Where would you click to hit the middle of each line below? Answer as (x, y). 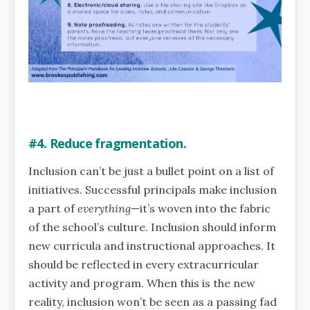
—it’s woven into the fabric (201, 209)
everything (104, 209)
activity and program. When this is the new (142, 283)
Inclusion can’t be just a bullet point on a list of (151, 171)
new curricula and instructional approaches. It (152, 246)
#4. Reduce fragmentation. (107, 144)
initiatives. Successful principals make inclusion (153, 190)
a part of (53, 209)
